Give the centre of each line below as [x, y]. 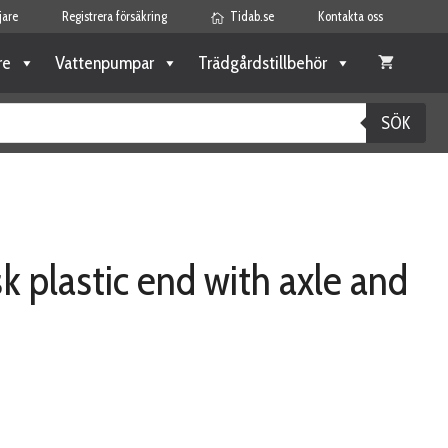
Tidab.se [252, 16]
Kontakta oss [350, 16]
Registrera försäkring [114, 16]
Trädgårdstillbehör [262, 63]
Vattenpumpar [104, 63]
